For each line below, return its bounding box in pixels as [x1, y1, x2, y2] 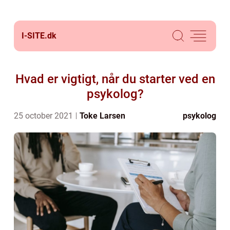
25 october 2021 [14, 111, 75, 121]
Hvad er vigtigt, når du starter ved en [15, 72, 215, 86]
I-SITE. [22, 31, 47, 41]
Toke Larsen [80, 111, 125, 121]
